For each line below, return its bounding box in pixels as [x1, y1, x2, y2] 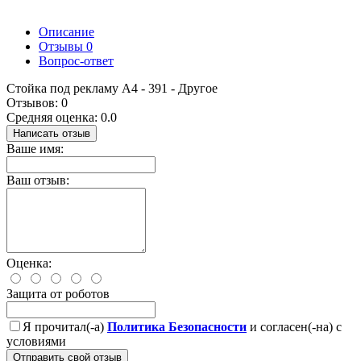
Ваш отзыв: [6, 172, 69, 187]
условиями [6, 334, 66, 348]
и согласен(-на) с [247, 319, 342, 334]
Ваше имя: [6, 141, 64, 156]
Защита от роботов [6, 286, 110, 301]
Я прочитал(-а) [23, 319, 107, 334]
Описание [39, 24, 94, 39]
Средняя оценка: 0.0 [6, 110, 117, 124]
